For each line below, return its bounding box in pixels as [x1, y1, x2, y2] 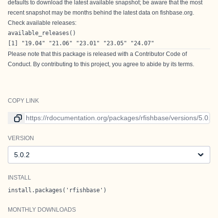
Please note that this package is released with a [8, 51, 135, 57]
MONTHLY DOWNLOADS [8, 206, 76, 213]
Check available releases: [8, 19, 76, 26]
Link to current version [7, 112, 76, 120]
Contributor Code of [135, 51, 187, 57]
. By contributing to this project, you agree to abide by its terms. [30, 61, 194, 68]
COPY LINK [8, 97, 39, 104]
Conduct [8, 61, 30, 68]
